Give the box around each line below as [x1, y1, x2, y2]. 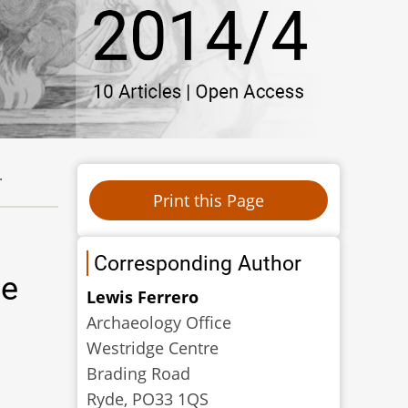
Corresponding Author [94, 250, 302, 276]
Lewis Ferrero [87, 285, 199, 308]
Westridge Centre [87, 336, 219, 359]
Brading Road [87, 362, 191, 384]
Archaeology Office [87, 311, 232, 333]
